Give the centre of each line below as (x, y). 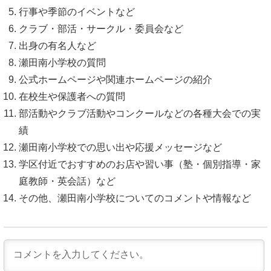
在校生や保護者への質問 (72, 96)
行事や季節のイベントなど (77, 11)
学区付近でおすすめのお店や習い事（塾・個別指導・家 (140, 164)
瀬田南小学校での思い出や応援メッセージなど (120, 147)
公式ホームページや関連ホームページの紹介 (116, 79)
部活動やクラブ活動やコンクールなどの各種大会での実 (140, 113)
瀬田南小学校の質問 (62, 62)
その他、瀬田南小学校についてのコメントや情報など (135, 198)
